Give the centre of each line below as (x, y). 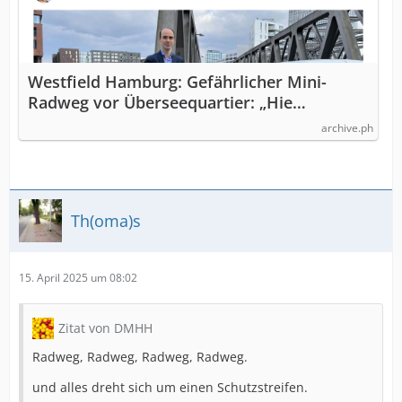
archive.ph (347, 128)
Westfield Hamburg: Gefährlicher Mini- (177, 82)
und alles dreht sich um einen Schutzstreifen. (170, 387)
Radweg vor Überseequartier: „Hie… (167, 102)
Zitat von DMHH (105, 328)
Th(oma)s (106, 220)
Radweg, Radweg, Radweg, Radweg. (140, 357)
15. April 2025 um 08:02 (78, 278)
